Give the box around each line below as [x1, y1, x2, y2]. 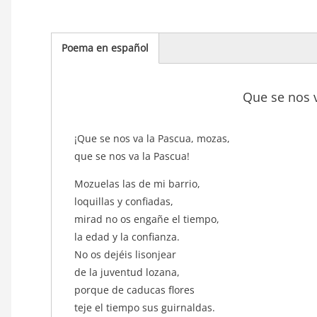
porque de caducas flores [74, 282, 197, 296]
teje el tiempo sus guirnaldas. [74, 300, 218, 314]
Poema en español [62, 41, 149, 55]
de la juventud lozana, [74, 265, 183, 279]
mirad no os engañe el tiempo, [74, 212, 222, 226]
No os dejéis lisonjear [74, 247, 179, 261]
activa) [62, 76, 92, 91]
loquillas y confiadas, [74, 194, 176, 208]
